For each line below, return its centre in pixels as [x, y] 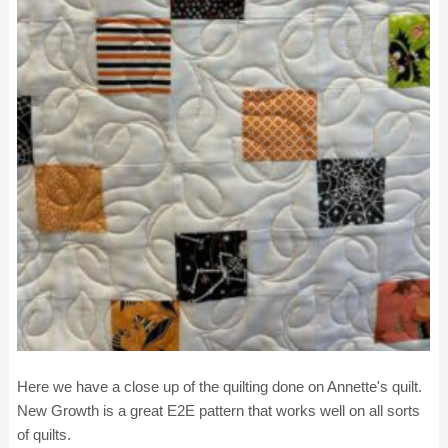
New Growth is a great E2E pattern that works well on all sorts [218, 410]
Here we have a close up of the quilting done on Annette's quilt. [221, 386]
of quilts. [46, 434]
